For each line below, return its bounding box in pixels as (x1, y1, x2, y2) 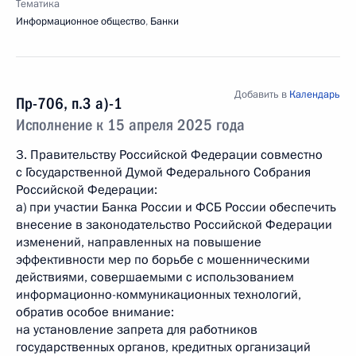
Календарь (289, 87, 340, 102)
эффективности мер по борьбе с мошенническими (16, 251, 310, 269)
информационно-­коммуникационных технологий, (16, 286, 301, 304)
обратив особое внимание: (16, 304, 174, 321)
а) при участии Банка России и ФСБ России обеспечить (16, 199, 336, 216)
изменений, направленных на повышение (16, 234, 261, 251)
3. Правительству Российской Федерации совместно (16, 146, 323, 164)
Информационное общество (16, 14, 145, 29)
